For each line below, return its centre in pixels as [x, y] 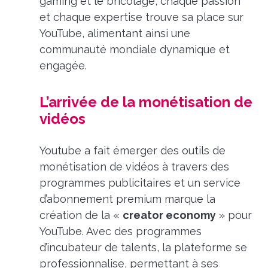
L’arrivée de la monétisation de [146, 102]
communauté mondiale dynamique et [134, 49]
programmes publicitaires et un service [140, 183]
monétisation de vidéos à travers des [134, 167]
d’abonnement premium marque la [127, 199]
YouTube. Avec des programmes [120, 232]
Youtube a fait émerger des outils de [132, 151]
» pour [234, 215]
